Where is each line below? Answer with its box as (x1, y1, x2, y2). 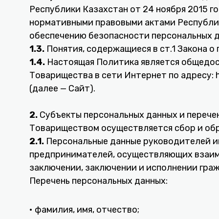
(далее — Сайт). (29, 83, 95, 94)
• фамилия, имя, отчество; (29, 204, 139, 215)
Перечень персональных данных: (29, 175, 168, 186)
